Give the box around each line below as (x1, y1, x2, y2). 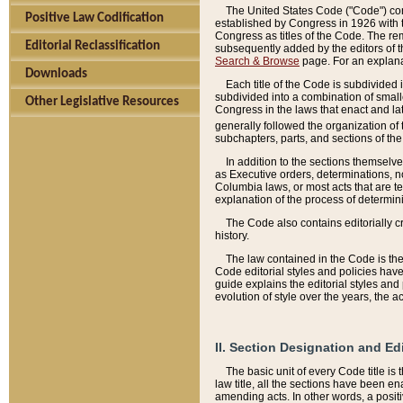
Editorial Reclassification (25, 40, 160, 53)
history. (215, 228, 249, 242)
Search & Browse (215, 54, 300, 67)
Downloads (25, 67, 87, 81)
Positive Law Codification (25, 12, 164, 25)
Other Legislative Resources (25, 95, 179, 109)
